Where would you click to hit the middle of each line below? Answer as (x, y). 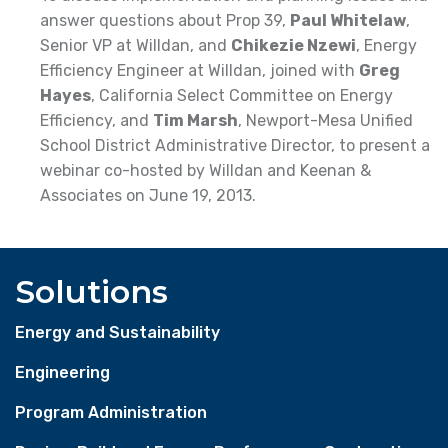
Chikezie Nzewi (293, 45)
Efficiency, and (96, 120)
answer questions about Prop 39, (165, 20)
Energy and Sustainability (117, 332)
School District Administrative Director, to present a (235, 145)
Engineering (62, 372)
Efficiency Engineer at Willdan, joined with (199, 70)
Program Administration (111, 412)
